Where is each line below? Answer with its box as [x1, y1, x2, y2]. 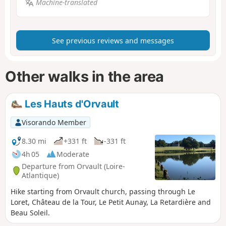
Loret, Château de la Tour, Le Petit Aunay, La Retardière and [11, 197, 211, 207]
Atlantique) [22, 170, 59, 180]
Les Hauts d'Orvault [22, 97, 119, 110]
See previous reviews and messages [52, 35, 174, 45]
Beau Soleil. [11, 208, 50, 218]
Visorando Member [21, 117, 86, 127]
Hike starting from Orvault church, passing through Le [11, 187, 195, 197]
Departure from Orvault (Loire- [22, 161, 125, 171]
